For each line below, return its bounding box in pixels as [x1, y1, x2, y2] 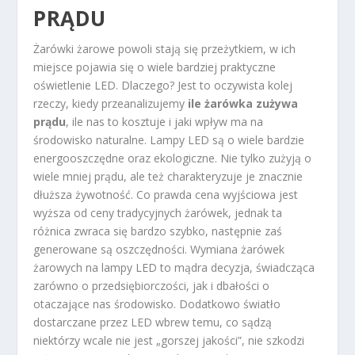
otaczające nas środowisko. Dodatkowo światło [33, 296, 281, 311]
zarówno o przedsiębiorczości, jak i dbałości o [33, 277, 270, 293]
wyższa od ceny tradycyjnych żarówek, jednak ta [33, 204, 283, 220]
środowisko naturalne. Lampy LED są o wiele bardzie [33, 132, 305, 147]
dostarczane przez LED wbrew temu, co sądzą [33, 314, 273, 330]
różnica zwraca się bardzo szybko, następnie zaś [33, 223, 283, 239]
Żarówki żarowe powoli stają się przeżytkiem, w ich [33, 40, 296, 56]
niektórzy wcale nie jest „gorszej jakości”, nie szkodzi [33, 332, 305, 348]
